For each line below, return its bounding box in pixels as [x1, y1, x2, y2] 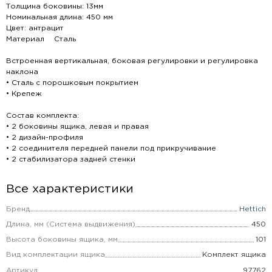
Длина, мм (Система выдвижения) [5, 220, 135, 228]
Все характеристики [5, 183, 134, 194]
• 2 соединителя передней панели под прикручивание [5, 144, 216, 152]
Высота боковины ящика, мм [5, 236, 118, 243]
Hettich [239, 205, 267, 212]
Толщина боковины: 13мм [5, 2, 103, 10]
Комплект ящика [202, 251, 267, 259]
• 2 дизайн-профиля [5, 134, 83, 141]
